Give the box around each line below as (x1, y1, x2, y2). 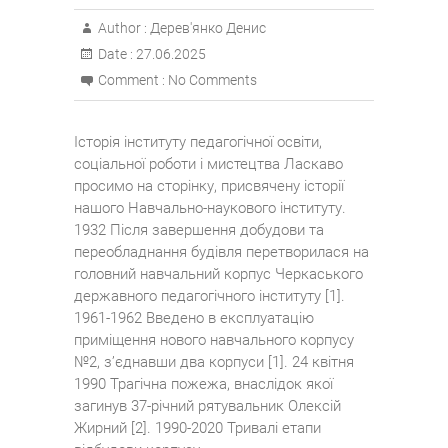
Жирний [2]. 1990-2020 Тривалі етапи (74, 419, 321, 437)
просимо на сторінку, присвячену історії (74, 177, 344, 195)
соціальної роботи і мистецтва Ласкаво (74, 155, 343, 173)
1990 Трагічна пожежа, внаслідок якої (74, 375, 333, 393)
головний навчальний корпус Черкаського (74, 265, 363, 283)
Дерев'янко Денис (147, 20, 266, 36)
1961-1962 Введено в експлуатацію (74, 309, 314, 327)
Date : (98, 46, 133, 62)
